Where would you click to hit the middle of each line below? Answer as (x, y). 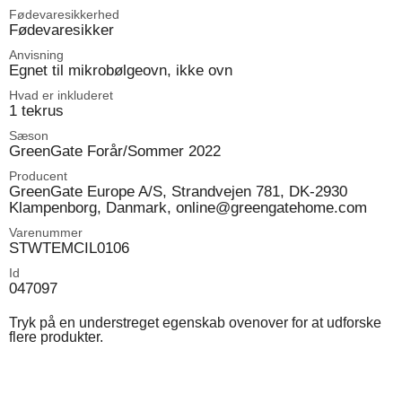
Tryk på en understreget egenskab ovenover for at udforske (195, 323)
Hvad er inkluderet (61, 95)
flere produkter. (56, 337)
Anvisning (36, 55)
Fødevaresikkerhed (64, 14)
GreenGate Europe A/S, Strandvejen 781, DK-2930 (178, 191)
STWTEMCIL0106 (69, 248)
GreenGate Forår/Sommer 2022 (115, 151)
